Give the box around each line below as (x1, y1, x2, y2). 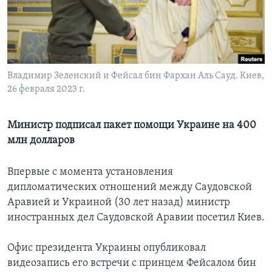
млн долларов (7, 135, 75, 147)
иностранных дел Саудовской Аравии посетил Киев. (7, 212, 265, 224)
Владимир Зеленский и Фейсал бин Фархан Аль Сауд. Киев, (7, 71, 264, 81)
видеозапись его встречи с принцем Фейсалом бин (7, 257, 256, 270)
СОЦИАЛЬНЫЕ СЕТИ (11, 49, 83, 58)
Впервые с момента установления (7, 166, 173, 178)
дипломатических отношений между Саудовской (7, 182, 252, 194)
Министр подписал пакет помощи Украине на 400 (7, 120, 256, 132)
